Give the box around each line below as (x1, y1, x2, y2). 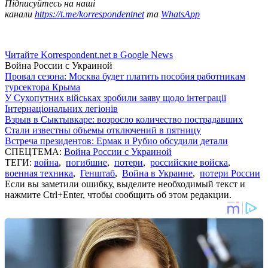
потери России (200, 167, 260, 178)
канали (5, 8, 35, 19)
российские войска (150, 157, 228, 167)
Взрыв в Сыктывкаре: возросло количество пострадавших (5, 114, 243, 124)
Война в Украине (122, 167, 193, 178)
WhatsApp (161, 8, 200, 19)
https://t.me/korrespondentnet (35, 8, 144, 19)
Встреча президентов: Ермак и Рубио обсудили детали (5, 135, 228, 146)
